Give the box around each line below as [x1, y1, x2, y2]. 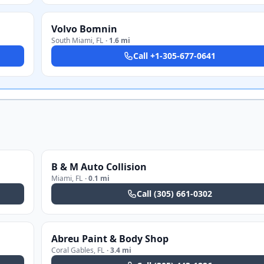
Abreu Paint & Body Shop [51, 232, 169, 245]
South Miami [51, 35, 93, 45]
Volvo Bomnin [51, 22, 117, 35]
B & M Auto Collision [51, 160, 147, 173]
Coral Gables [51, 245, 94, 255]
